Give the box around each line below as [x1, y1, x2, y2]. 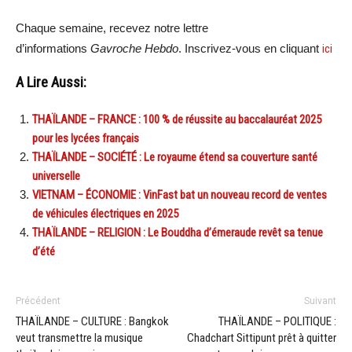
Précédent [16, 295, 60, 306]
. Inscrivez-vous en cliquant [178, 41, 322, 55]
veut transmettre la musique [16, 330, 143, 345]
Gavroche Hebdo [90, 41, 178, 55]
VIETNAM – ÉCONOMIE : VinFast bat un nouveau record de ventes [32, 187, 327, 202]
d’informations [16, 41, 90, 55]
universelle [32, 168, 80, 183]
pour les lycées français [32, 130, 139, 145]
